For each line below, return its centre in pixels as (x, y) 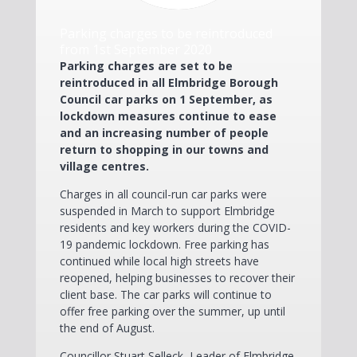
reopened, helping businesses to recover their (177, 277)
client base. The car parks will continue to (165, 294)
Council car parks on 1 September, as (166, 99)
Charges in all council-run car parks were (163, 194)
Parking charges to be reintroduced (166, 33)
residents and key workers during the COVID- (175, 227)
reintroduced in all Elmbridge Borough (169, 82)
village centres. (104, 166)
